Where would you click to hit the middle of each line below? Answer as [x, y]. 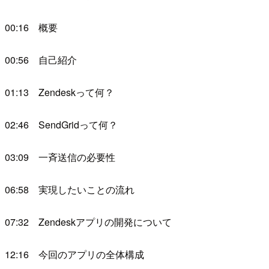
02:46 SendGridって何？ [61, 125]
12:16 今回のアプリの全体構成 [74, 255]
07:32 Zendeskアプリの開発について [88, 222]
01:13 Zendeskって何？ [59, 92]
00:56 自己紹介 [41, 60]
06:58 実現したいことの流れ [70, 190]
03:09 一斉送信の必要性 [60, 157]
